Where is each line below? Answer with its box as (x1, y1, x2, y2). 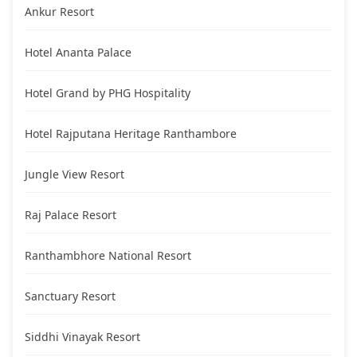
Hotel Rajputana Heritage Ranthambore (25, 126, 237, 142)
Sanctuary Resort (25, 288, 116, 304)
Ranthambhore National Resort (25, 248, 191, 264)
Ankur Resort (25, 4, 94, 20)
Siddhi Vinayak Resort (25, 329, 140, 345)
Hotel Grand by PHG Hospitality (25, 85, 190, 101)
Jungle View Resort (25, 167, 124, 182)
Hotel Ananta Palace (25, 45, 131, 61)
